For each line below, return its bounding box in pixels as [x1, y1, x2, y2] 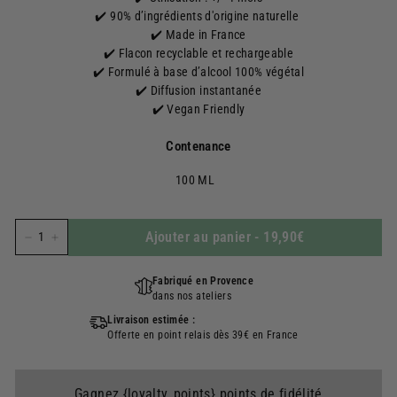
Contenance [166, 138, 231, 154]
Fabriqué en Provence [152, 275, 253, 287]
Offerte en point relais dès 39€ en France [107, 329, 299, 341]
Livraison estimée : [107, 314, 195, 326]
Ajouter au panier [145, 229, 252, 245]
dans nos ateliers [152, 290, 231, 302]
